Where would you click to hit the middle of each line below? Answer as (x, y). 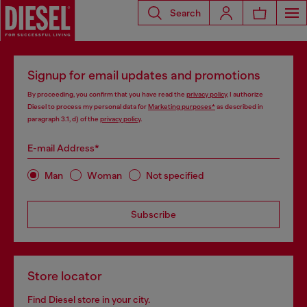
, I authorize (245, 94)
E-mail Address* (63, 148)
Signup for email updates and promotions (144, 75)
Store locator (65, 276)
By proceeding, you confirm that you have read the (107, 94)
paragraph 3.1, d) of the (64, 119)
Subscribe (153, 214)
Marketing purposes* (182, 107)
